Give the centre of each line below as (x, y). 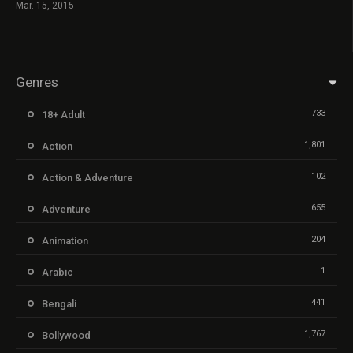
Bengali (59, 303)
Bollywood (66, 335)
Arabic (58, 272)
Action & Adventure (87, 177)
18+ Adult (63, 114)
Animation (65, 240)
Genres (37, 82)
